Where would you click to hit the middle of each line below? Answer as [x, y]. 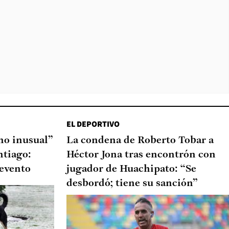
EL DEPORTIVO [93, 124]
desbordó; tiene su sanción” [132, 183]
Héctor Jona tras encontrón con [141, 155]
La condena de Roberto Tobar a [140, 140]
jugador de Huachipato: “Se [131, 169]
